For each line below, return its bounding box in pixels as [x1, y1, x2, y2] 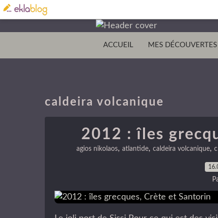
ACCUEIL [103, 41, 133, 49]
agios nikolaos [76, 145, 118, 152]
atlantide [122, 145, 148, 152]
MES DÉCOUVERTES [148, 41, 217, 49]
